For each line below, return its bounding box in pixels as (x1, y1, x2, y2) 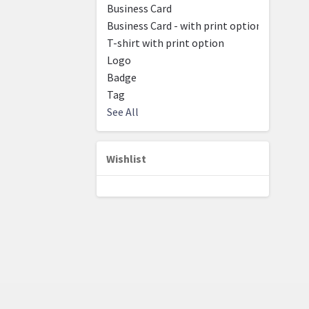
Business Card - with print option (107, 19, 263, 33)
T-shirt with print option (107, 36, 225, 50)
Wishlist (106, 152, 147, 166)
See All (107, 105, 139, 119)
